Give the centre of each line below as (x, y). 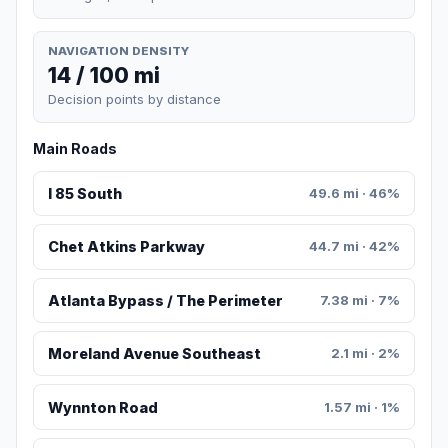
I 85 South (84, 194)
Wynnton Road (102, 407)
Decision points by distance (134, 98)
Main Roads (75, 148)
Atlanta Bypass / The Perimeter (165, 300)
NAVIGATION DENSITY (118, 50)
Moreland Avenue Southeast (154, 354)
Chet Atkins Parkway (126, 247)
